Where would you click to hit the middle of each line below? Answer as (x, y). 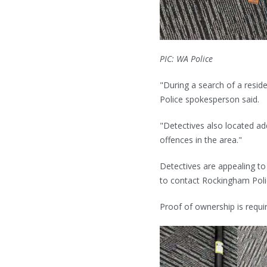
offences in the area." (201, 140)
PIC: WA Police (186, 59)
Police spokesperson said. (209, 99)
